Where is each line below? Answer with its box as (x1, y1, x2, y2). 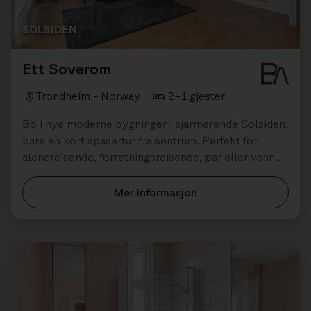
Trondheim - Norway (36, 89, 140, 102)
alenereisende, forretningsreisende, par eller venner (22, 150, 285, 163)
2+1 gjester (168, 89, 225, 102)
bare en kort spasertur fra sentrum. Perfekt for (22, 133, 258, 146)
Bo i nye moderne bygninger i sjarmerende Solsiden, (22, 117, 288, 130)
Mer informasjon (114, 185, 197, 199)
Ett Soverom (22, 59, 111, 77)
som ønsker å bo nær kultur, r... (22, 167, 178, 180)
